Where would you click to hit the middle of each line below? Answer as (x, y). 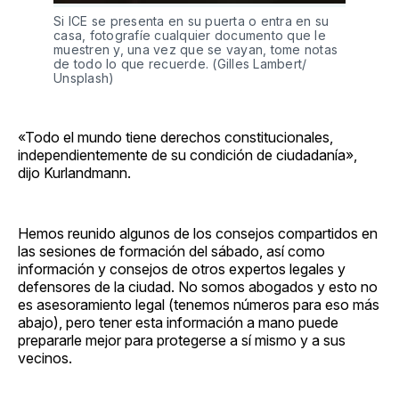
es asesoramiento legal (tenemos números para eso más (199, 305)
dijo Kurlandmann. (74, 173)
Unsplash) (84, 78)
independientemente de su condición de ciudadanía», (187, 155)
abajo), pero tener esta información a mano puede (178, 323)
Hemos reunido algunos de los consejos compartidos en (198, 234)
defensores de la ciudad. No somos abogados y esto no (198, 287)
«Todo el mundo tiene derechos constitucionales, (175, 138)
